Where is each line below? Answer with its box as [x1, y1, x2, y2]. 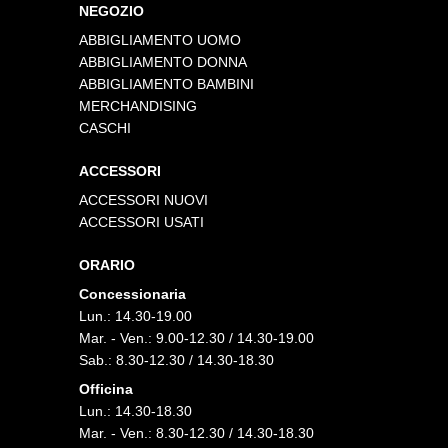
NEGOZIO [79, 2, 145, 19]
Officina [79, 380, 134, 397]
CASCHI [79, 119, 132, 136]
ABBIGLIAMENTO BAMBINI [79, 75, 255, 92]
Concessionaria [79, 285, 187, 302]
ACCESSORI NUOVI [79, 191, 209, 208]
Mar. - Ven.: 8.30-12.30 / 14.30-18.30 [79, 424, 315, 441]
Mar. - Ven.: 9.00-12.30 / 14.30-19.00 [79, 329, 315, 346]
